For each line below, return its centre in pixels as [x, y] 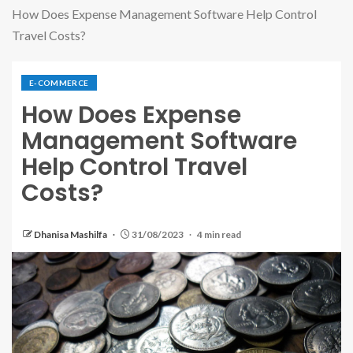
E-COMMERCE [59, 83]
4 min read [219, 234]
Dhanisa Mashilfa [71, 234]
